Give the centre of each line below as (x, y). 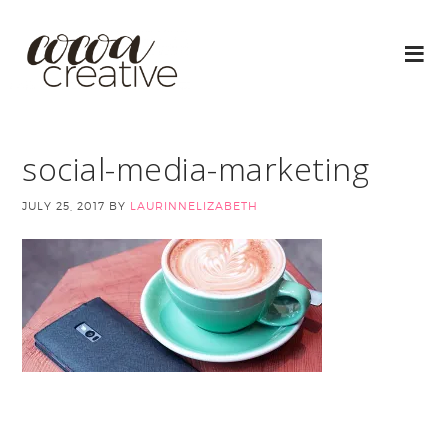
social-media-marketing (196, 168)
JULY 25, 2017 (64, 206)
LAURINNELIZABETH (194, 206)
